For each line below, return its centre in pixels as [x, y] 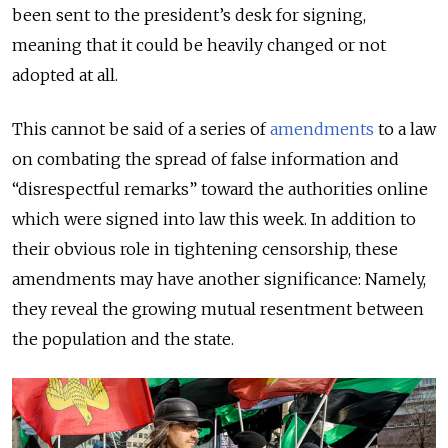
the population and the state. [123, 338]
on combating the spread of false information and [205, 158]
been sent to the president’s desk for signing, [189, 14]
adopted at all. [65, 74]
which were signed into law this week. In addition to [214, 218]
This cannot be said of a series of [141, 128]
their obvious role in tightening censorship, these [205, 248]
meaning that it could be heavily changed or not [199, 44]
